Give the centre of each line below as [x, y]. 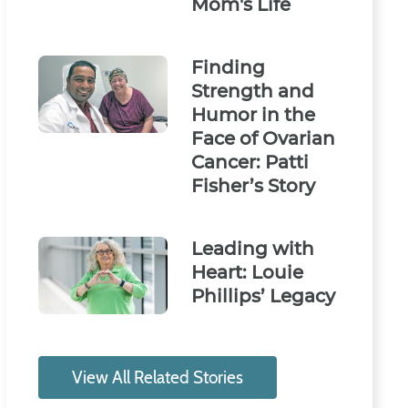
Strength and [253, 91]
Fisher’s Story [254, 185]
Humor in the [254, 114]
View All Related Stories [158, 378]
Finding [229, 67]
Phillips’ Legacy [264, 296]
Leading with [253, 248]
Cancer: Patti [250, 162]
